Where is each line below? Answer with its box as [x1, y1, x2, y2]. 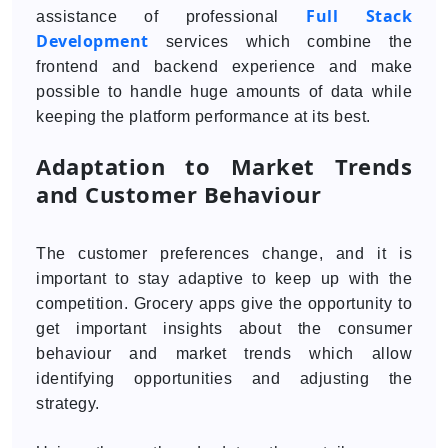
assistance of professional [36, 8, 307, 25]
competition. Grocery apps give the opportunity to [36, 295, 412, 312]
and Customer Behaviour [36, 179, 321, 209]
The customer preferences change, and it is [36, 245, 412, 262]
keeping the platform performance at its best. [36, 108, 371, 125]
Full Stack [306, 5, 412, 27]
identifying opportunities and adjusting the [36, 370, 412, 387]
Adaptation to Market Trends [36, 151, 412, 181]
